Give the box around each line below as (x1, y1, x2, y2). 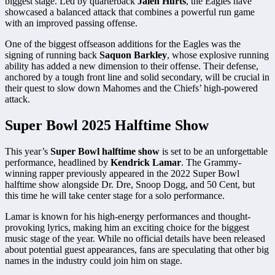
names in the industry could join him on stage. (5, 255, 182, 266)
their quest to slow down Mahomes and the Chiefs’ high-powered (5, 83, 258, 93)
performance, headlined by (5, 157, 110, 168)
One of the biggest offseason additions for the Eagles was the (5, 39, 241, 49)
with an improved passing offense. (5, 18, 137, 28)
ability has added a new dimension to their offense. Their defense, (5, 61, 258, 71)
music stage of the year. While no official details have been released (5, 233, 265, 244)
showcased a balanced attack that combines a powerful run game (5, 7, 255, 17)
